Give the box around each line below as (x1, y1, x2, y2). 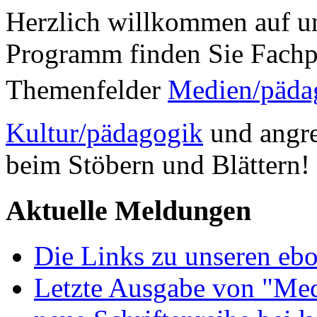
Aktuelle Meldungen (6, 194, 251, 226)
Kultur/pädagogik (6, 117, 203, 148)
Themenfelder (6, 74, 168, 105)
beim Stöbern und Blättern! (6, 149, 310, 180)
